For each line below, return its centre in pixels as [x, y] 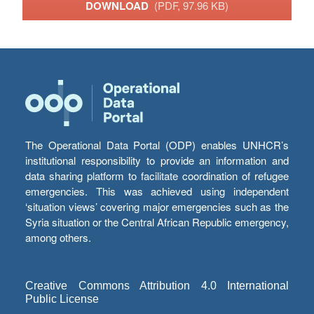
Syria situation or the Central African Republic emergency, [157, 222]
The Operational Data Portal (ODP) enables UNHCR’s [157, 145]
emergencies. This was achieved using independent [157, 191]
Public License [62, 299]
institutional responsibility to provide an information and [157, 161]
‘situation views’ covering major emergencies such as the [157, 207]
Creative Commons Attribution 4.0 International [157, 286]
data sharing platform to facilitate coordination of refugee [157, 176]
